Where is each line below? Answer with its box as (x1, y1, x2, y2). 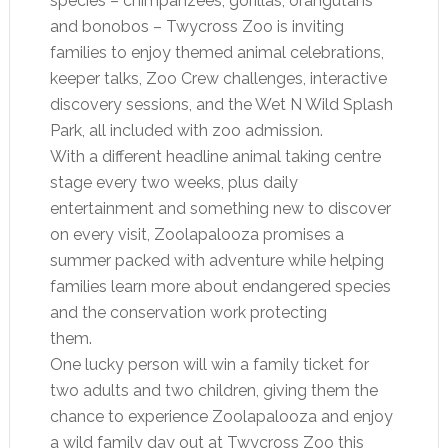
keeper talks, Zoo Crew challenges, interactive (49, 68, 387, 88)
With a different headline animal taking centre (49, 146, 381, 166)
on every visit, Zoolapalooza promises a (49, 224, 344, 244)
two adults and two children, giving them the (49, 380, 378, 400)
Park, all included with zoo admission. (49, 120, 323, 140)
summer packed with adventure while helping (49, 250, 384, 270)
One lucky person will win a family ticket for (49, 354, 369, 374)
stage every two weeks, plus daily (49, 172, 298, 192)
